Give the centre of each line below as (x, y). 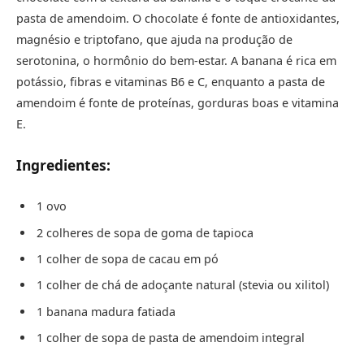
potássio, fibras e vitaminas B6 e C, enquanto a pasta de (171, 82)
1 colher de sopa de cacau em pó (128, 259)
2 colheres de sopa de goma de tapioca (145, 232)
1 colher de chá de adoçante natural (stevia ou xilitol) (183, 285)
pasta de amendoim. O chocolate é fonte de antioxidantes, (178, 19)
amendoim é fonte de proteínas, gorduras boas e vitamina (178, 103)
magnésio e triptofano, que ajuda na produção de (154, 40)
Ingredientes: (63, 165)
